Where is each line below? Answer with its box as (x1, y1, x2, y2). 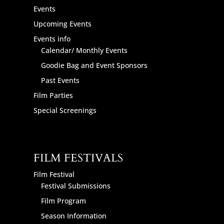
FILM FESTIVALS (33, 150, 123, 165)
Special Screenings (33, 105, 97, 115)
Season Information (41, 210, 107, 220)
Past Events (41, 75, 80, 85)
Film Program (41, 195, 86, 205)
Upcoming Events (33, 18, 92, 28)
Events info (33, 33, 71, 43)
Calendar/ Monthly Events (41, 45, 128, 55)
